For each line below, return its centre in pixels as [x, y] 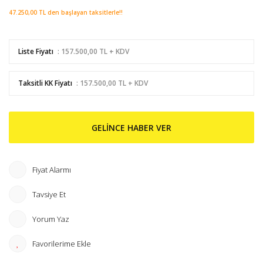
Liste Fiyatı [36, 51]
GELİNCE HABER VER [131, 127]
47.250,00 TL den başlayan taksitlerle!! [66, 12]
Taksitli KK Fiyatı [45, 83]
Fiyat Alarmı [52, 169]
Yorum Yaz [51, 219]
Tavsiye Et [49, 194]
